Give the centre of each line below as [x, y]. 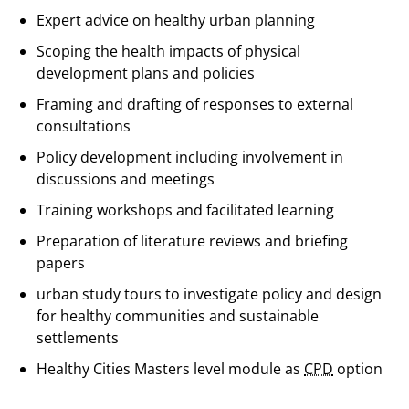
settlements [78, 338]
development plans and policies [146, 73]
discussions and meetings [126, 179]
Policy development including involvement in [190, 157]
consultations [84, 126]
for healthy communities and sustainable [178, 316]
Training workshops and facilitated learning [185, 210]
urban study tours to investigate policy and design [209, 294]
